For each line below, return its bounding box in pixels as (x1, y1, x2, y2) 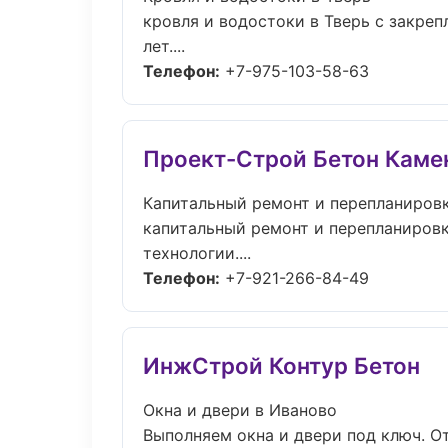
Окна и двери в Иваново (143, 400, 337, 420)
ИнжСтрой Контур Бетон (143, 352, 420, 379)
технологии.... (143, 243, 251, 263)
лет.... (143, 36, 185, 56)
